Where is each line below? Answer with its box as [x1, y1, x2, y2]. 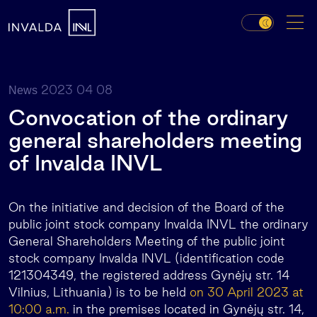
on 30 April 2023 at [190, 285, 304, 299]
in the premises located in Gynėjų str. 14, [69, 302, 304, 316]
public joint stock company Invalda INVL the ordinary [8, 217, 309, 231]
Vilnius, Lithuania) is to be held [8, 285, 190, 299]
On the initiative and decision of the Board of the [8, 200, 284, 214]
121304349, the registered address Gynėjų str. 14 [8, 268, 289, 282]
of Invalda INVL [8, 151, 163, 175]
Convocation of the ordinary [8, 105, 288, 129]
